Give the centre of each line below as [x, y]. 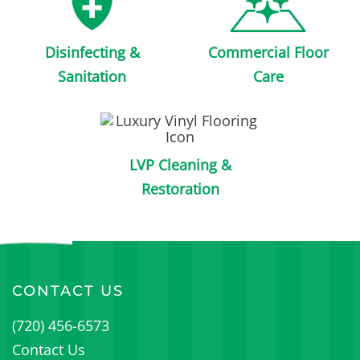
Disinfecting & [92, 52]
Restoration [180, 188]
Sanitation [92, 76]
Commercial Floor [268, 52]
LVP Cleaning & [180, 164]
